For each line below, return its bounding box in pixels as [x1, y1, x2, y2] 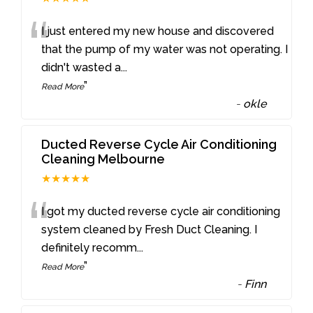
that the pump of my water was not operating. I [41, 42, 289, 56]
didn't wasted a [41, 60, 122, 74]
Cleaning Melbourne [41, 151, 166, 166]
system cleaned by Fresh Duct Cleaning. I [41, 222, 258, 236]
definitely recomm [41, 240, 138, 254]
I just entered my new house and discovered [41, 24, 275, 38]
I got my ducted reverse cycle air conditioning [41, 204, 281, 218]
